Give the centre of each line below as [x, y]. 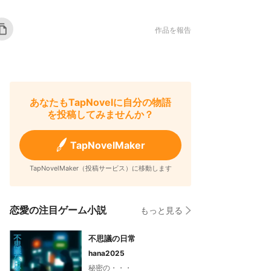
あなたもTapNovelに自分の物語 [100, 102]
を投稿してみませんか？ [100, 114]
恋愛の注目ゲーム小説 [58, 210]
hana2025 [106, 253]
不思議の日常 [112, 238]
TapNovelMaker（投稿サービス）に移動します [100, 168]
